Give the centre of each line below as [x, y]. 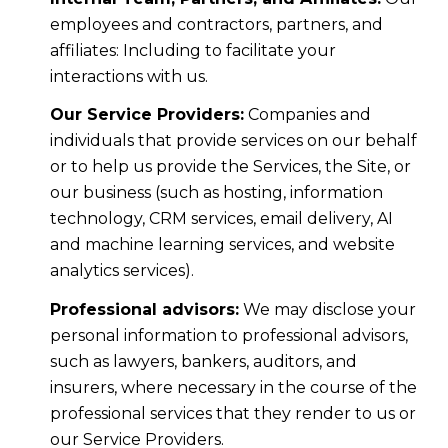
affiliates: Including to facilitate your [192, 50]
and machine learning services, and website [222, 245]
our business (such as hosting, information [216, 193]
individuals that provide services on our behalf [233, 141]
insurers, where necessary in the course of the [233, 387]
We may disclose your [327, 309]
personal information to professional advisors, [228, 335]
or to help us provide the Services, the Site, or [230, 167]
